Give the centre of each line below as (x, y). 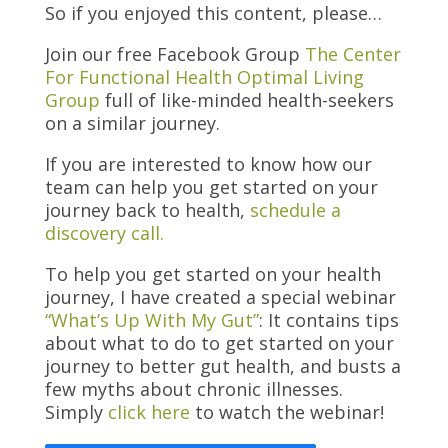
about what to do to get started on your (219, 343)
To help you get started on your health (212, 274)
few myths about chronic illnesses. (193, 389)
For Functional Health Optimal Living (204, 77)
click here (148, 412)
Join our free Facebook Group (174, 54)
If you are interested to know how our (208, 164)
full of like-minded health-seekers (246, 100)
